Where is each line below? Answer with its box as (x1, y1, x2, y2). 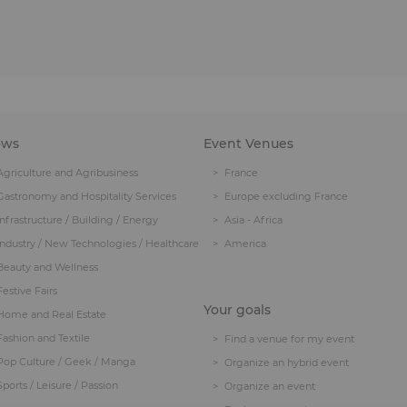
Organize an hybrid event (224, 356, 349, 369)
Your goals (203, 302, 271, 318)
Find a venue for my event (224, 333, 354, 345)
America (224, 237, 266, 250)
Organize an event (224, 380, 315, 392)
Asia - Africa (224, 213, 283, 226)
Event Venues (203, 135, 293, 152)
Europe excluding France (224, 190, 348, 203)
